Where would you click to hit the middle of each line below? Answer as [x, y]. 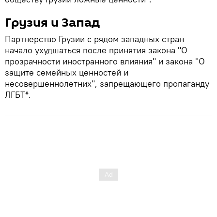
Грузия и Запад [52, 23]
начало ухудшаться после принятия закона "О [96, 50]
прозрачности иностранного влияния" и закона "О [105, 61]
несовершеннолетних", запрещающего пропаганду [107, 83]
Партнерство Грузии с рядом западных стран [94, 39]
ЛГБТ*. [18, 94]
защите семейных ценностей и [67, 72]
